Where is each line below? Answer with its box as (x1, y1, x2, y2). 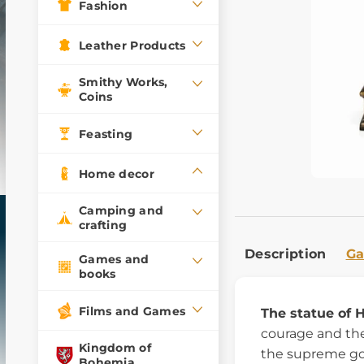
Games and (79, 252, 149, 266)
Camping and (79, 203, 164, 218)
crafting (79, 218, 128, 232)
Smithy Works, (79, 75, 168, 89)
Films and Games (79, 303, 186, 318)
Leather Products (79, 37, 186, 53)
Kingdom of (79, 340, 151, 355)
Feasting (79, 126, 133, 141)
